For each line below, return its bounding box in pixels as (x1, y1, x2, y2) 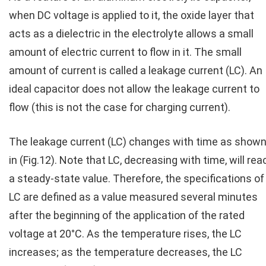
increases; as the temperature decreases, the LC (9, 245, 242, 258)
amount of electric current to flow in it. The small (9, 45, 242, 58)
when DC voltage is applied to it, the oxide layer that (9, 8, 254, 21)
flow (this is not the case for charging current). (9, 100, 230, 113)
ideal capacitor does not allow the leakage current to (9, 82, 259, 95)
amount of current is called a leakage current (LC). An (9, 64, 262, 77)
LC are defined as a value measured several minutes (9, 190, 258, 203)
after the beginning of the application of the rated (9, 208, 245, 221)
